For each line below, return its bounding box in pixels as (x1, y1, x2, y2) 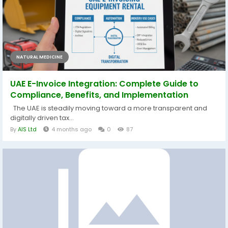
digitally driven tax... (10, 113, 74, 123)
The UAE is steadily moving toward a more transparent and (10, 103, 207, 113)
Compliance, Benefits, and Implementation (10, 89, 188, 101)
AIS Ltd (18, 125, 37, 133)
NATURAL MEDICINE (16, 54, 63, 60)
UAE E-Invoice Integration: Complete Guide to (10, 78, 198, 90)
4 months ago (51, 125, 92, 133)
